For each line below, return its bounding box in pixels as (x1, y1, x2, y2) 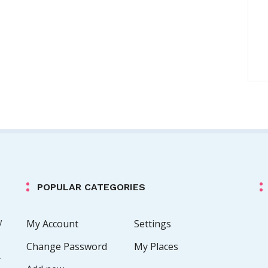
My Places (134, 240, 178, 253)
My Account (26, 217, 78, 230)
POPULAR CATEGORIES (37, 181, 145, 193)
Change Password (26, 240, 107, 253)
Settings (134, 217, 171, 230)
